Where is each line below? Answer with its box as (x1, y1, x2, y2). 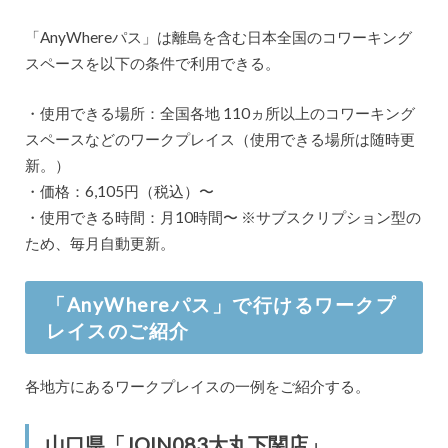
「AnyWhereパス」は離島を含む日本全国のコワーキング (24, 27, 412, 46)
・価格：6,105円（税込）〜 (24, 182, 214, 201)
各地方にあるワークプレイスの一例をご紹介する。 (24, 377, 370, 396)
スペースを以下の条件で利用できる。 (24, 53, 280, 72)
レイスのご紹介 (46, 318, 190, 342)
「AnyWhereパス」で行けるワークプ (46, 292, 397, 316)
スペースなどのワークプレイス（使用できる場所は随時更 (24, 130, 415, 149)
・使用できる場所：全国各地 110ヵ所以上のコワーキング (24, 104, 415, 123)
